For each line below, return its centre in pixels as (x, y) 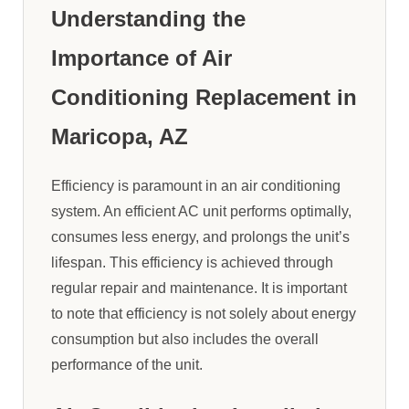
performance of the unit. (127, 365)
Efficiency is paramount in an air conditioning (196, 186)
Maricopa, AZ (120, 137)
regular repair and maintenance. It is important (199, 288)
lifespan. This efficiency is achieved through (192, 263)
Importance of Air (142, 58)
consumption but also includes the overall (185, 340)
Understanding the (148, 19)
